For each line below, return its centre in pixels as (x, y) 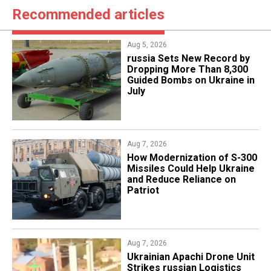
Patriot (143, 190)
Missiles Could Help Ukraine (191, 168)
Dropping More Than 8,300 (187, 69)
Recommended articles (88, 14)
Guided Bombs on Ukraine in (191, 80)
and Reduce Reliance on (181, 179)
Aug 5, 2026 (147, 44)
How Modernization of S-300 (192, 157)
